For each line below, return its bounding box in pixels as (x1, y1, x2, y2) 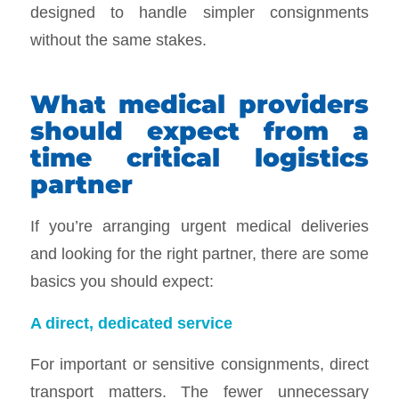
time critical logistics (29, 142, 370, 174)
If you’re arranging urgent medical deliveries (29, 216, 370, 235)
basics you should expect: (29, 271, 214, 290)
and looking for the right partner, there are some (29, 243, 370, 263)
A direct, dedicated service (29, 313, 232, 332)
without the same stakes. (29, 30, 207, 50)
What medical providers (29, 89, 370, 120)
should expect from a (29, 116, 370, 147)
